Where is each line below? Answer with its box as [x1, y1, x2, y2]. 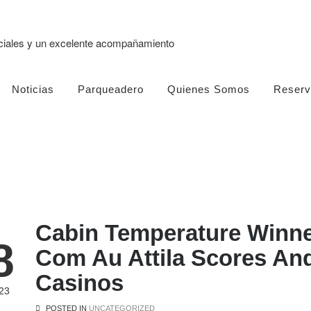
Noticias [12, 83, 54, 95]
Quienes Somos [167, 83, 250, 95]
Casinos [35, 270, 124, 296]
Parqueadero [78, 83, 144, 95]
